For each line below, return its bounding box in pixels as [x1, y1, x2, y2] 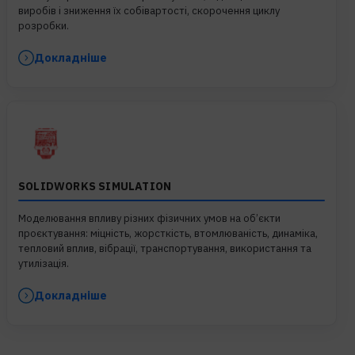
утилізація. [18, 256, 69, 270]
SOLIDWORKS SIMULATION [18, 178, 172, 193]
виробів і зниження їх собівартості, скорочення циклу [18, 3, 280, 17]
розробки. [18, 18, 69, 32]
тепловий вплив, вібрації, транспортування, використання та [18, 241, 311, 255]
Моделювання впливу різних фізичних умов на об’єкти [18, 211, 281, 225]
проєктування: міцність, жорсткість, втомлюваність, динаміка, [18, 226, 318, 240]
